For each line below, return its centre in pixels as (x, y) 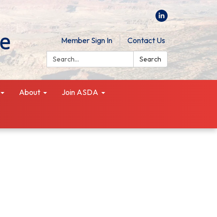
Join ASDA (80, 92)
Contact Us (146, 40)
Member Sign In (87, 40)
